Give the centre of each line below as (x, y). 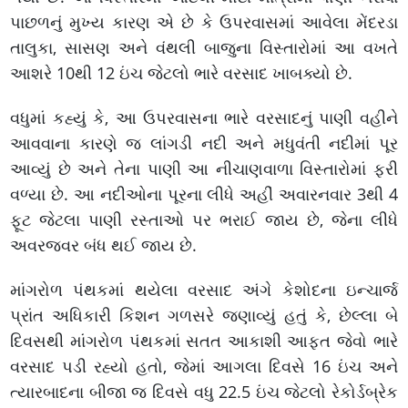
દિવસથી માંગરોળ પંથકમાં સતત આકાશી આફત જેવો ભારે (204, 340)
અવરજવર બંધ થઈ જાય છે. (104, 245)
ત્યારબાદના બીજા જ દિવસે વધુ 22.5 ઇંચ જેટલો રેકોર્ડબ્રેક (204, 391)
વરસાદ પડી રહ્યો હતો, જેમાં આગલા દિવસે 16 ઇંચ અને (204, 366)
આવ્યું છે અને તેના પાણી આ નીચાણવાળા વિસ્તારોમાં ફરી (204, 168)
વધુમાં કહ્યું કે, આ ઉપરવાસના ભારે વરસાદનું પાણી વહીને (204, 117)
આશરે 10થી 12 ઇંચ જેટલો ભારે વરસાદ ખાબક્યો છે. (182, 72)
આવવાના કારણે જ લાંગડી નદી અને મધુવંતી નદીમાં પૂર (204, 143)
